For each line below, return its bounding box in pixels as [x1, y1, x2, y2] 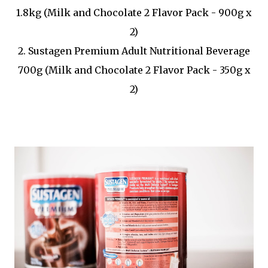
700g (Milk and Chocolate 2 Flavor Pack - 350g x [17, 64, 251, 77]
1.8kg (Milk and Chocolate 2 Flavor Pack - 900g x [16, 7, 252, 19]
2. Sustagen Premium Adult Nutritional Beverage [18, 45, 250, 57]
